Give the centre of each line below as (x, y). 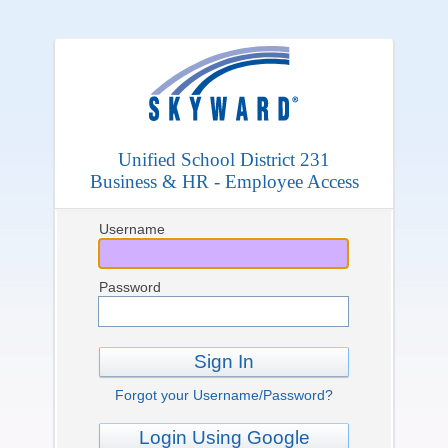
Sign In (224, 361)
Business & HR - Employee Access (224, 181)
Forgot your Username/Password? (224, 395)
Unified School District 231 (224, 159)
